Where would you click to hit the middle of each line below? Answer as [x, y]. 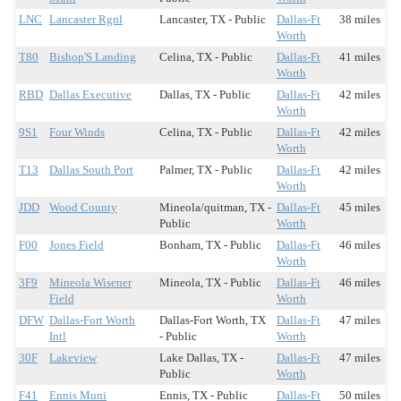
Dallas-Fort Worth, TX [213, 320]
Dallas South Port [91, 170]
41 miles [360, 57]
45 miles [360, 208]
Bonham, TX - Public [210, 245]
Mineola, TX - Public [210, 283]
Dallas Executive [90, 95]
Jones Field [77, 245]
